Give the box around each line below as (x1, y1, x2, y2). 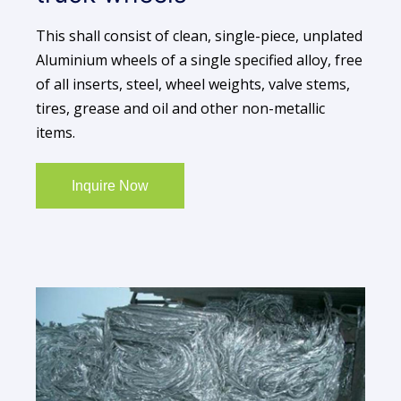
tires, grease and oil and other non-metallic (36, 98, 325, 119)
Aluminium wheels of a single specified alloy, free (36, 50, 363, 71)
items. (36, 123, 75, 143)
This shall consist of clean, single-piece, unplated (36, 26, 363, 47)
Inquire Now (71, 178, 149, 194)
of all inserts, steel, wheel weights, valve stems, (36, 74, 350, 95)
